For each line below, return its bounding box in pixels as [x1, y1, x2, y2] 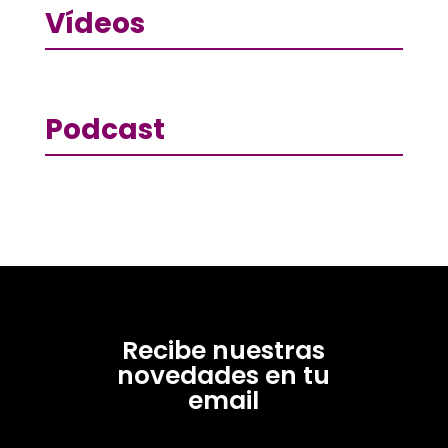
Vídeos [44, 4, 145, 44]
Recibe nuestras [122, 333, 326, 369]
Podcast [44, 110, 165, 150]
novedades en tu [117, 358, 331, 394]
